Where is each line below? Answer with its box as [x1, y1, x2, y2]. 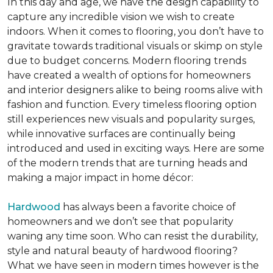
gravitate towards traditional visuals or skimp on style [7, 40, 263, 52]
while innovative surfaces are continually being [7, 128, 236, 140]
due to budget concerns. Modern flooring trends [7, 55, 246, 66]
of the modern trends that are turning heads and [7, 157, 248, 169]
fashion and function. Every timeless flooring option [7, 99, 257, 110]
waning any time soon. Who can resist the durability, [7, 230, 258, 242]
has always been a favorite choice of [60, 201, 236, 213]
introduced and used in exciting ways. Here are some [7, 143, 264, 154]
